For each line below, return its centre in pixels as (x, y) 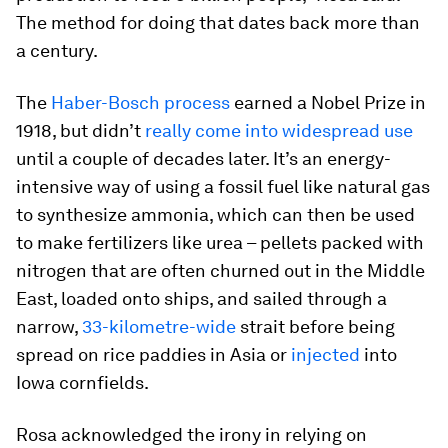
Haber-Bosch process (140, 102)
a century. (57, 50)
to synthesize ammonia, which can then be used (215, 214)
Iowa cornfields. (82, 382)
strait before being (315, 326)
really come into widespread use (279, 130)
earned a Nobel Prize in (328, 102)
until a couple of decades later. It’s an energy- (203, 158)
